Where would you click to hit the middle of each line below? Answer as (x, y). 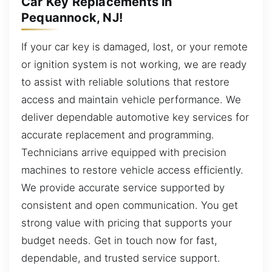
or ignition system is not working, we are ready (134, 64)
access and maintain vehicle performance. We (131, 99)
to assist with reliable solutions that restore (125, 82)
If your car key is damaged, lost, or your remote (134, 46)
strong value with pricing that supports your (127, 223)
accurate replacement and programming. (118, 134)
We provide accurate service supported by (123, 187)
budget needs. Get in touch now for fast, (119, 240)
